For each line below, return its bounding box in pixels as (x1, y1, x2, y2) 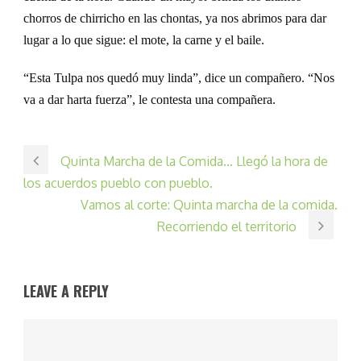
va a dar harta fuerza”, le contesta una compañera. (23, 92, 276, 106)
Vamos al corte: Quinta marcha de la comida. (81, 196, 338, 213)
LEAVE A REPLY (23, 280, 109, 301)
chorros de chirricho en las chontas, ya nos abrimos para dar (23, 10, 326, 25)
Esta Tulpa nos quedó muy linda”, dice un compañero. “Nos (29, 70, 334, 85)
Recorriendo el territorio (157, 218, 297, 234)
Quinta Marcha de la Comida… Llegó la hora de (60, 152, 328, 169)
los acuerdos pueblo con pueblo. (23, 174, 213, 191)
